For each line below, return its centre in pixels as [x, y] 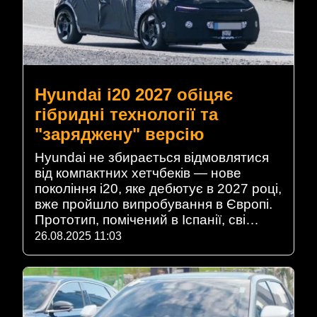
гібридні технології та [126, 115]
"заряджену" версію [120, 134]
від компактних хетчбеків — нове [138, 173]
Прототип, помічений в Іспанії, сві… [147, 220]
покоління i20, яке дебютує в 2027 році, [158, 189]
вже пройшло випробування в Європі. [154, 204]
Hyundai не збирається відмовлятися [152, 158]
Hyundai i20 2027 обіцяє [134, 95]
